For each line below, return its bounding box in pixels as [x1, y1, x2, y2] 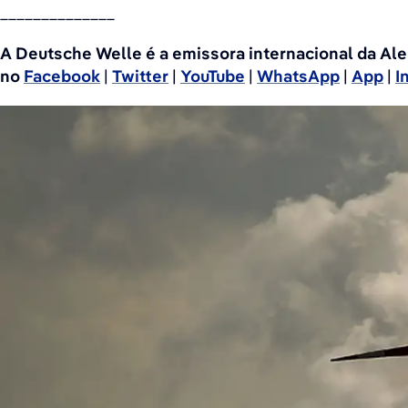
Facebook [24, 66, 100, 87]
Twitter [112, 66, 168, 87]
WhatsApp [257, 66, 340, 87]
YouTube [180, 66, 245, 87]
